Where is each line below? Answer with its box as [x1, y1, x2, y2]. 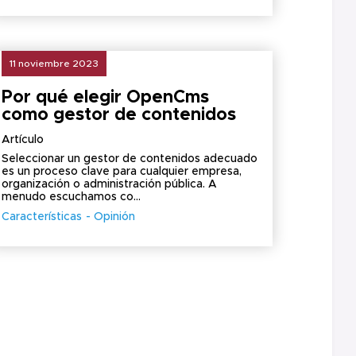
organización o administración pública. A [2, 179, 218, 190]
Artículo [2, 134, 44, 145]
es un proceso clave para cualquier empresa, [2, 166, 242, 177]
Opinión [94, 211, 136, 222]
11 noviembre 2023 [10, 59, 99, 68]
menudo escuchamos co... [2, 192, 141, 203]
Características [2, 211, 83, 222]
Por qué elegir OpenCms [2, 89, 210, 106]
